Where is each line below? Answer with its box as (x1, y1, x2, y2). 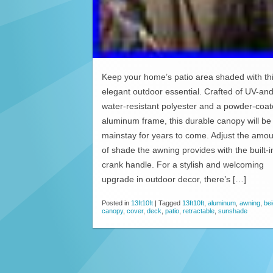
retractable (183, 207, 214, 215)
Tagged (158, 199, 182, 207)
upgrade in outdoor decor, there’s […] (102, 174, 246, 184)
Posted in (102, 199, 131, 207)
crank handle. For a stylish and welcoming (102, 160, 264, 169)
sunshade (218, 207, 247, 215)
